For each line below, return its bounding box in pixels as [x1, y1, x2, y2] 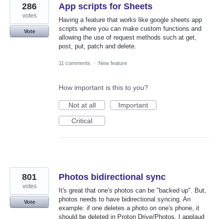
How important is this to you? [59, 83, 148, 91]
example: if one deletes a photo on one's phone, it [59, 204, 199, 212]
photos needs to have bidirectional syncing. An [59, 195, 191, 203]
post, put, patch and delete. [59, 42, 136, 50]
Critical [71, 116, 92, 125]
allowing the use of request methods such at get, [59, 33, 197, 41]
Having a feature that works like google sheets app [59, 16, 202, 23]
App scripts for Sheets [59, 1, 153, 11]
